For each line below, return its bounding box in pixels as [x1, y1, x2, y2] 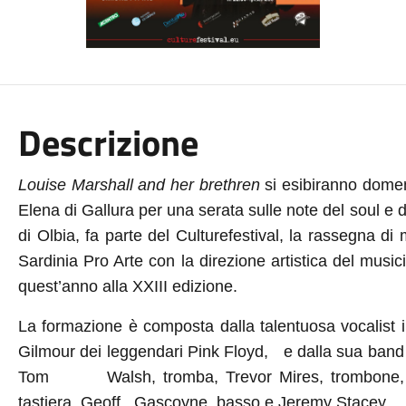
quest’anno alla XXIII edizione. [17, 277, 237, 295]
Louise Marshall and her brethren [17, 176, 260, 194]
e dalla [283, 343, 332, 361]
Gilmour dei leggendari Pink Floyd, [17, 343, 269, 361]
